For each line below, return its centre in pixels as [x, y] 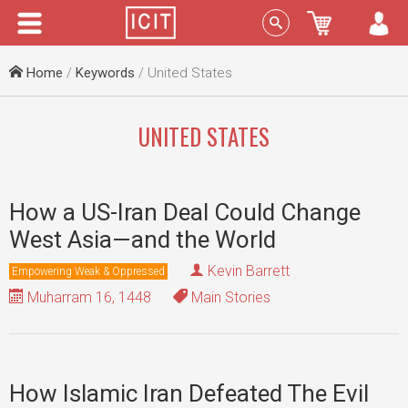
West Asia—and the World [143, 240]
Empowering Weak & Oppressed [88, 271]
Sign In [339, 23]
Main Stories [229, 297]
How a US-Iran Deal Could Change [185, 212]
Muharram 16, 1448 [87, 297]
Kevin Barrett [249, 271]
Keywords [105, 73]
